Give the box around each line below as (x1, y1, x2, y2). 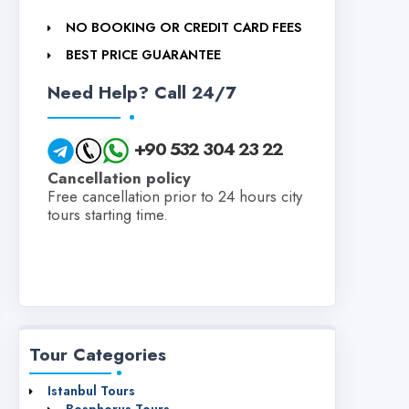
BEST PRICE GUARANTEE (66, 46, 221, 65)
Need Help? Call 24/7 (47, 79, 236, 106)
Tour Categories (29, 341, 166, 368)
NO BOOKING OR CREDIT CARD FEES (66, 18, 302, 37)
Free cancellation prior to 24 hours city (47, 185, 302, 208)
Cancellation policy (47, 167, 191, 190)
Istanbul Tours (47, 382, 135, 401)
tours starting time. (47, 204, 168, 226)
